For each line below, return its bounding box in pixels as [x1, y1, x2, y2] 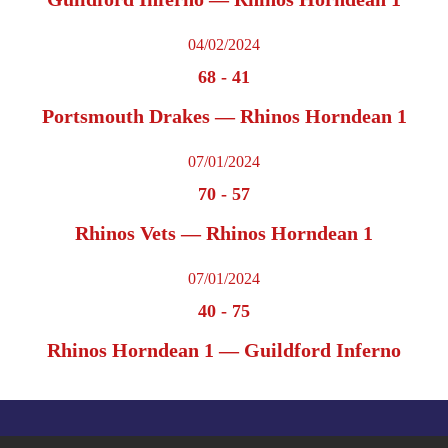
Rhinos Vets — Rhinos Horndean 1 [75, 222, 373, 245]
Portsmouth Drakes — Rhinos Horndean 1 [41, 105, 407, 128]
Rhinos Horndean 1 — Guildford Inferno [47, 339, 401, 362]
